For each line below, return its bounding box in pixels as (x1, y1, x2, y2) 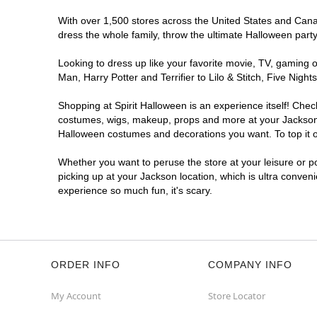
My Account (51, 289, 101, 302)
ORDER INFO (51, 259, 120, 270)
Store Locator (208, 289, 265, 302)
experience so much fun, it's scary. (58, 185, 212, 196)
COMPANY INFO (208, 259, 292, 270)
